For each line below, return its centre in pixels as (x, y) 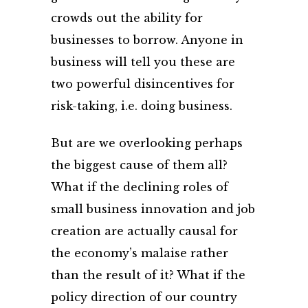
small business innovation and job (153, 209)
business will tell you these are (143, 62)
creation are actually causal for (144, 231)
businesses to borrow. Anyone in (147, 40)
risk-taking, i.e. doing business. (142, 106)
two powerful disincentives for (143, 84)
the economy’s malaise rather (140, 253)
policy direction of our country (144, 297)
